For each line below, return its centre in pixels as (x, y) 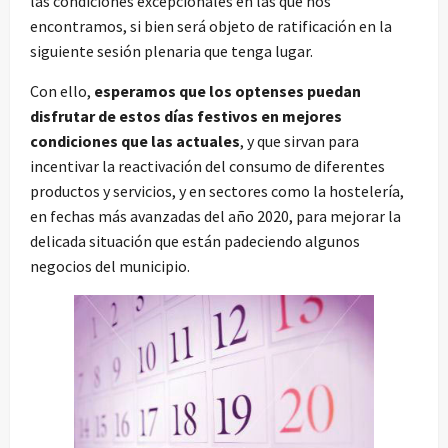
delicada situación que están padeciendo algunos (195, 241)
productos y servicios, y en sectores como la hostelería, (217, 191)
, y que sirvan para (299, 141)
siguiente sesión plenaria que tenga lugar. (171, 51)
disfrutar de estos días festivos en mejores (186, 116)
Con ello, (62, 91)
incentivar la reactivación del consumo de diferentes (207, 166)
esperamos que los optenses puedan (227, 91)
